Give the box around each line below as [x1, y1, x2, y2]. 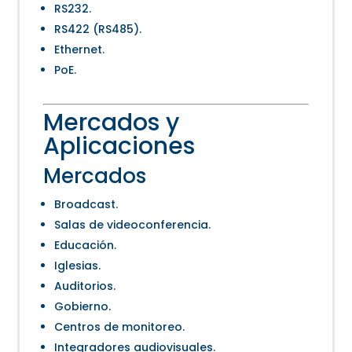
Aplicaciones [43, 130, 196, 163]
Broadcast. [54, 196, 119, 213]
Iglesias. [54, 258, 101, 274]
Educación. [54, 237, 117, 254]
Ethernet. [54, 42, 105, 58]
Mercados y [43, 106, 180, 140]
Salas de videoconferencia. [54, 217, 211, 233]
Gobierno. [54, 299, 112, 315]
